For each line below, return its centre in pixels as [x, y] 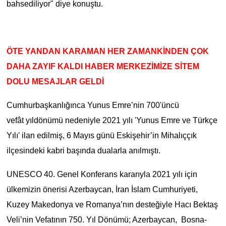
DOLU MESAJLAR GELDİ [55, 81]
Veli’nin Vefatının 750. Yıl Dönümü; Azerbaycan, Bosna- [106, 219]
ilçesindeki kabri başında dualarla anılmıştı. [83, 150]
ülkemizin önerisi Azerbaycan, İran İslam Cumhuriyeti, [102, 189]
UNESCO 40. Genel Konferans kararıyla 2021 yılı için [102, 174]
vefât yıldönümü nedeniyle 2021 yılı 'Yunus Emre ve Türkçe [112, 120]
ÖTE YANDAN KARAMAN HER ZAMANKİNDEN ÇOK [107, 51]
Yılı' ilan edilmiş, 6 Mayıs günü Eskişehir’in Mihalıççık [101, 135]
